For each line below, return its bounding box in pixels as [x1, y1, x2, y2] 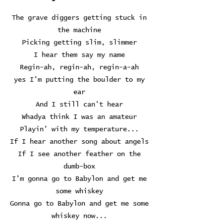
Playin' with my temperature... [20, 126, 139, 133]
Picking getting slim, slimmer [22, 39, 137, 46]
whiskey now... [52, 213, 107, 220]
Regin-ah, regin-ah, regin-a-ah [20, 64, 139, 71]
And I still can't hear [36, 101, 123, 108]
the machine [57, 27, 101, 34]
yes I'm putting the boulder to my [14, 76, 145, 83]
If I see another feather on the [18, 151, 141, 158]
